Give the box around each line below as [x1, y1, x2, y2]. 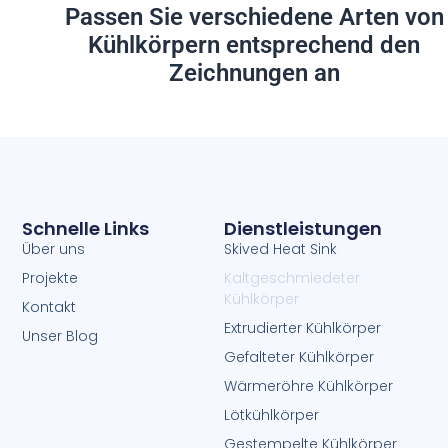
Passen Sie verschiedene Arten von [64, 3, 444, 32]
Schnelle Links [22, 215, 150, 241]
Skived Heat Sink [224, 238, 337, 259]
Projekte [22, 267, 79, 288]
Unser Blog [22, 325, 99, 346]
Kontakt [22, 296, 77, 317]
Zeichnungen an [168, 59, 340, 88]
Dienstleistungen [224, 215, 382, 241]
